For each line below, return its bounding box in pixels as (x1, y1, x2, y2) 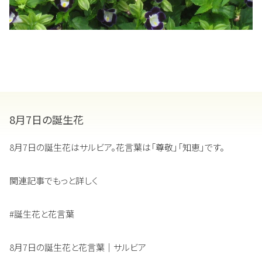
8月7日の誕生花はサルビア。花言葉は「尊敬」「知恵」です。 (9, 140, 225, 153)
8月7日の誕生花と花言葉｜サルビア (9, 240, 146, 253)
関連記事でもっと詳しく (9, 174, 98, 187)
